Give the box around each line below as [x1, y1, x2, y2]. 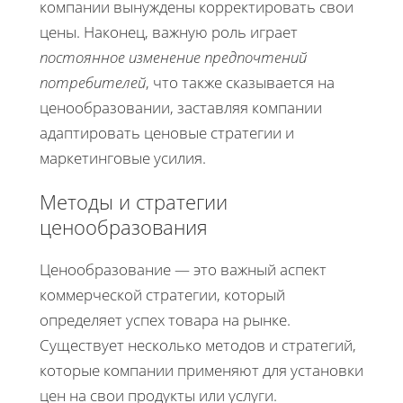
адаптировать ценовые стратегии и [40, 121, 294, 143]
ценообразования [40, 212, 208, 240]
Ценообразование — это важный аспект [40, 258, 327, 280]
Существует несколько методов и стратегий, [40, 334, 356, 355]
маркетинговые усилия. [40, 147, 206, 168]
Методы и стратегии [40, 187, 228, 215]
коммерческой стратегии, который [40, 283, 285, 305]
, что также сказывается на [146, 71, 335, 93]
